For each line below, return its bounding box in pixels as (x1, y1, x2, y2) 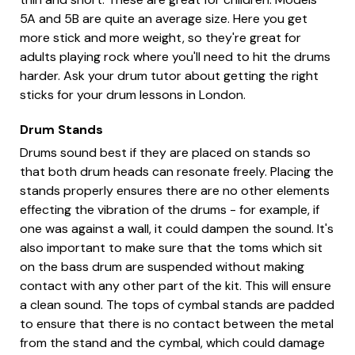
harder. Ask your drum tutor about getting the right (20, 67, 319, 85)
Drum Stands (20, 121, 103, 139)
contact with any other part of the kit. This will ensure (20, 277, 331, 295)
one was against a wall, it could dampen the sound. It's (20, 220, 334, 238)
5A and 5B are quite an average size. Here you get (20, 10, 307, 28)
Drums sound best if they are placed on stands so (20, 144, 311, 162)
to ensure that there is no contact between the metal (20, 315, 334, 333)
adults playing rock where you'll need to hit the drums (20, 48, 330, 66)
